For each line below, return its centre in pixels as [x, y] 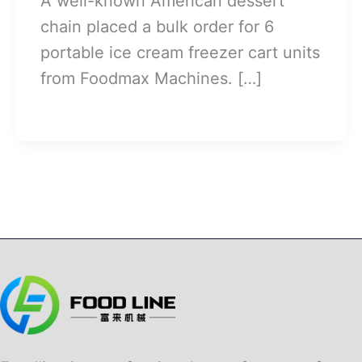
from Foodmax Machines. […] [151, 78]
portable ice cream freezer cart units [180, 52]
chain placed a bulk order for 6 [157, 26]
